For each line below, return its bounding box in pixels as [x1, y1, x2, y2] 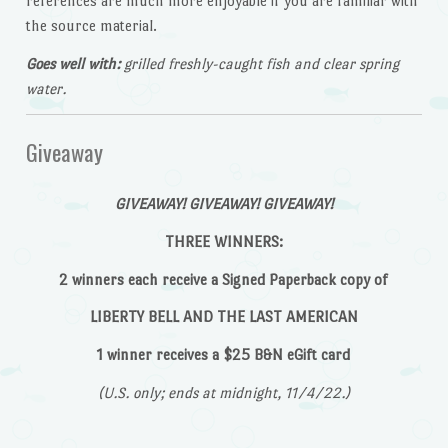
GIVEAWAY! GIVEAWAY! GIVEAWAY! [115, 195, 333, 213]
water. [25, 80, 66, 98]
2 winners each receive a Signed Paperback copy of [59, 270, 389, 288]
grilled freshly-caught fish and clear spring [119, 55, 399, 73]
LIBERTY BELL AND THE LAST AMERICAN [90, 308, 358, 326]
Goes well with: [25, 55, 120, 73]
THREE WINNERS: [165, 232, 283, 250]
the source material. [25, 17, 157, 35]
